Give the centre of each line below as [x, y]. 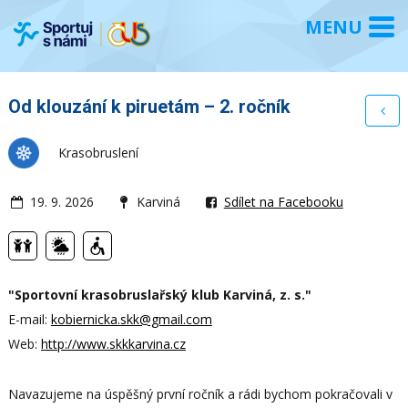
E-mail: [29, 319]
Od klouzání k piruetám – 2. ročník [149, 106]
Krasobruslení [98, 152]
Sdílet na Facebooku [283, 201]
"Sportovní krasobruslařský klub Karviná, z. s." [159, 294]
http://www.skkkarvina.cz [113, 343]
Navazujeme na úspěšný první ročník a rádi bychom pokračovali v [200, 393]
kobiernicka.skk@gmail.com [131, 319]
